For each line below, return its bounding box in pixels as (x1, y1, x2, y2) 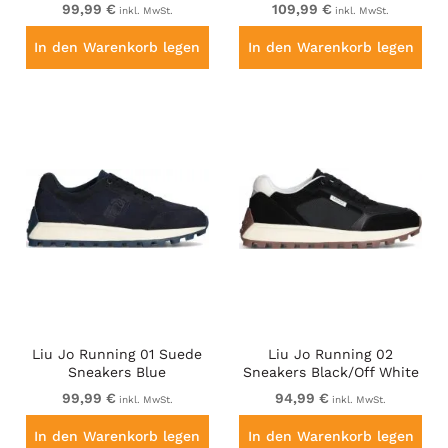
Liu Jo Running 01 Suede (32, 346, 203, 363)
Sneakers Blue (68, 364, 167, 381)
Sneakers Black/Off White (242, 364, 419, 381)
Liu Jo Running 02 (268, 346, 394, 363)
